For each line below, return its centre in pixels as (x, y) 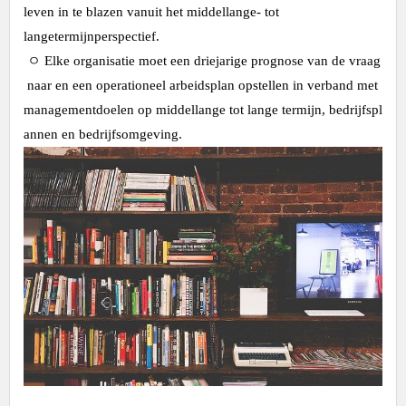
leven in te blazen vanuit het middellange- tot (151, 12)
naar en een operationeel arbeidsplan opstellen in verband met (203, 85)
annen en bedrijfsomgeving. (103, 134)
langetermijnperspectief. (92, 36)
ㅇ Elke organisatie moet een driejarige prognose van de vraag (202, 61)
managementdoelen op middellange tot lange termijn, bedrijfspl (203, 110)
